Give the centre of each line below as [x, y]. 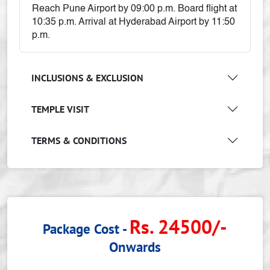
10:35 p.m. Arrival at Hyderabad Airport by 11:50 [133, 23]
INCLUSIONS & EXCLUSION [87, 77]
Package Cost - [86, 229]
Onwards [135, 247]
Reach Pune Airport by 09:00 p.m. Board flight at [134, 9]
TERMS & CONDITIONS [79, 140]
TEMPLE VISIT [60, 109]
